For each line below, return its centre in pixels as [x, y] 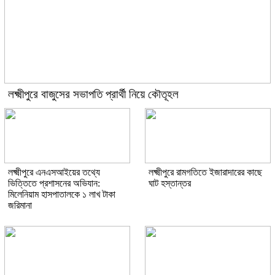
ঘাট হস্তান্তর [170, 184]
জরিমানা [20, 206]
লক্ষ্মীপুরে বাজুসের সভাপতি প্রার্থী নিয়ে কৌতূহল [93, 95]
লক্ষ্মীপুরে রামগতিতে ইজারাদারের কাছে [205, 172]
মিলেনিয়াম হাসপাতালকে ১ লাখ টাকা [62, 195]
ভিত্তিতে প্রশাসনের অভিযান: [54, 184]
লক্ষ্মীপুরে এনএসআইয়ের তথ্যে [54, 172]
